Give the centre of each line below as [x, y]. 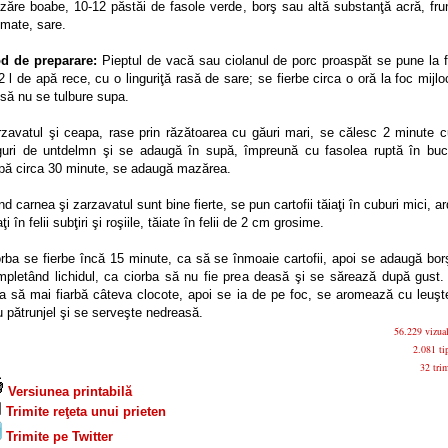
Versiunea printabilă [68, 391]
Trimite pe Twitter [57, 436]
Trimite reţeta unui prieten [84, 411]
